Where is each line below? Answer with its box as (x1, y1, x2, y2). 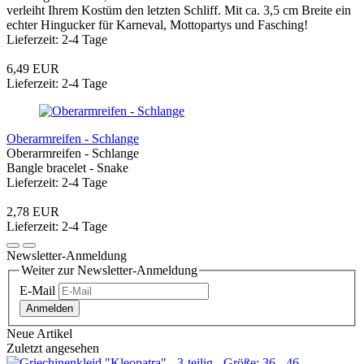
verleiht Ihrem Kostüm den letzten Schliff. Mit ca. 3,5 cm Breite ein (6, 2, 351, 17)
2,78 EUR (6, 204, 59, 219)
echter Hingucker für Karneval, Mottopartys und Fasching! (6, 17, 308, 32)
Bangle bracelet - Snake (6, 160, 128, 175)
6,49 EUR (6, 61, 59, 76)
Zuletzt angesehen (6, 340, 99, 355)
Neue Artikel (6, 326, 72, 340)
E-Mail (19, 283, 55, 297)
